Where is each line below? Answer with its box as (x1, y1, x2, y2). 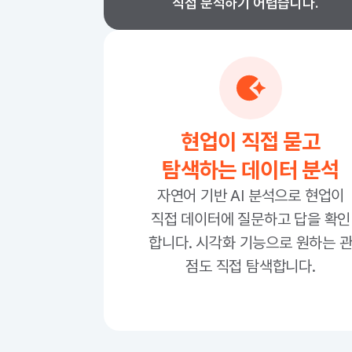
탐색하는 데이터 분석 (162, 156, 339, 183)
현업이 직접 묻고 (180, 128, 321, 155)
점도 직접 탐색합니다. (185, 257, 316, 276)
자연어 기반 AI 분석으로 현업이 (156, 186, 345, 205)
